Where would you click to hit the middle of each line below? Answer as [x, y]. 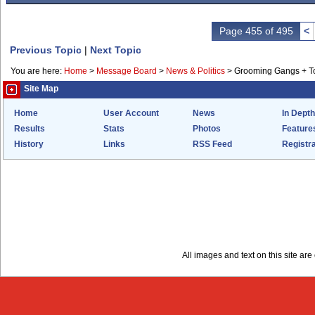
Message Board [127, 71]
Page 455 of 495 [256, 31]
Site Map [41, 89]
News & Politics [195, 71]
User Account [131, 113]
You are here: [37, 71]
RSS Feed [212, 144]
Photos [207, 129]
